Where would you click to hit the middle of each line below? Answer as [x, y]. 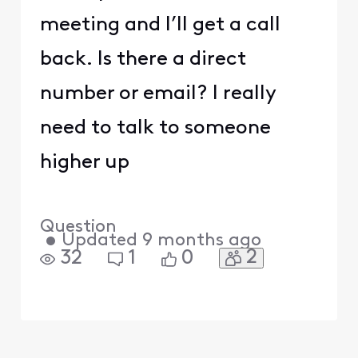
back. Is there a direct [143, 59]
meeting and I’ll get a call [160, 25]
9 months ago [201, 241]
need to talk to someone [155, 128]
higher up [87, 162]
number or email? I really [157, 93]
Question [78, 227]
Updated [99, 241]
